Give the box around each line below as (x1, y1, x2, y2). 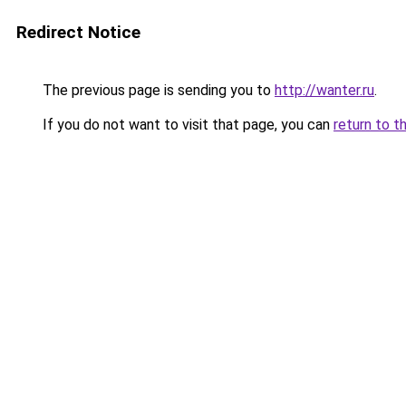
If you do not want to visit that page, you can (39, 116, 333, 133)
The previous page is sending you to (39, 82, 275, 99)
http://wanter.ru (275, 82, 374, 99)
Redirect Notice (16, 22, 140, 43)
